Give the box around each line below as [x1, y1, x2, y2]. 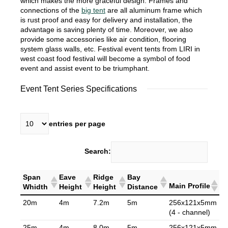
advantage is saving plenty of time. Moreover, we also [20, 25, 193, 34]
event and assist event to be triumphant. [20, 64, 150, 73]
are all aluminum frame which [105, 6, 202, 15]
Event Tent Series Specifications [20, 84, 137, 94]
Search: [84, 147, 111, 155]
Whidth [23, 183, 48, 191]
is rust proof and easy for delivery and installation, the [20, 16, 192, 24]
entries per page [49, 120, 105, 128]
